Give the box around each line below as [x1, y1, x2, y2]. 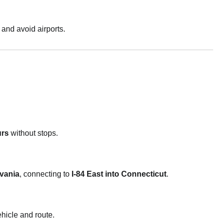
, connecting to [19, 169, 72, 178]
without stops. [9, 128, 58, 137]
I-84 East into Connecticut [72, 169, 166, 178]
